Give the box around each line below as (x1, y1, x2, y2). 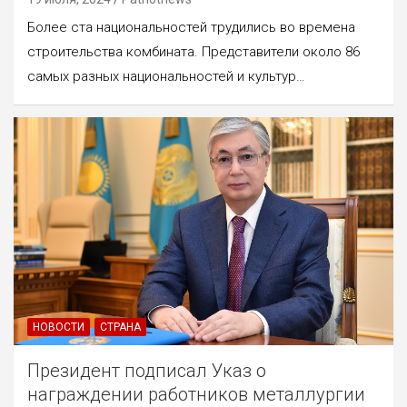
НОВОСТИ (33, 320, 84, 333)
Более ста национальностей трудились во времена (27, 19, 355, 36)
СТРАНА (100, 320, 141, 333)
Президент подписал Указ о (27, 359, 266, 382)
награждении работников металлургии (27, 382, 365, 405)
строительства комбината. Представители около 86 (27, 44, 360, 61)
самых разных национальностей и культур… (27, 68, 305, 85)
